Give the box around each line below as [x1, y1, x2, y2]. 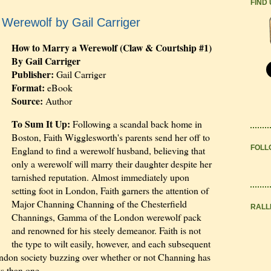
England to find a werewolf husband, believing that [11, 144, 206, 157]
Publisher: [11, 67, 54, 82]
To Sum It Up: [11, 117, 71, 131]
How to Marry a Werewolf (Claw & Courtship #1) [11, 41, 212, 55]
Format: [11, 80, 45, 95]
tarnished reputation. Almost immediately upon [11, 171, 190, 184]
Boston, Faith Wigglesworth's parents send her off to [11, 131, 211, 144]
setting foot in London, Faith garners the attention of [11, 184, 209, 197]
